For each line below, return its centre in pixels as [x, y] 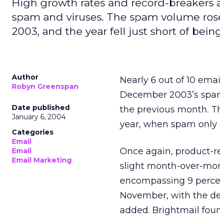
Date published [41, 108]
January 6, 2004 [39, 117]
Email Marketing [42, 160]
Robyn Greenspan [45, 86]
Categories [33, 132]
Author [25, 77]
